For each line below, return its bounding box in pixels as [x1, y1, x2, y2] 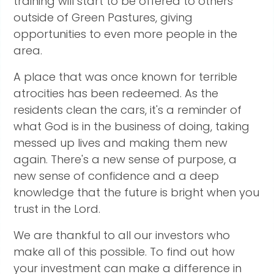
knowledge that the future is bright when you [13, 185, 260, 200]
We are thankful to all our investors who [13, 228, 231, 243]
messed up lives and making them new [13, 135, 228, 150]
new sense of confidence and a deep [13, 168, 220, 183]
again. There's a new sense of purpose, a [13, 152, 237, 167]
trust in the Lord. [13, 201, 101, 217]
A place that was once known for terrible [13, 69, 238, 84]
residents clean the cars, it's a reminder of [13, 102, 242, 117]
